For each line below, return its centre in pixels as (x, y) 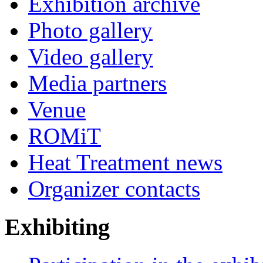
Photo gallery (90, 31)
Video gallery (91, 57)
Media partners (97, 83)
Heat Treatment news (125, 163)
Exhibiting (57, 227)
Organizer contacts (114, 189)
